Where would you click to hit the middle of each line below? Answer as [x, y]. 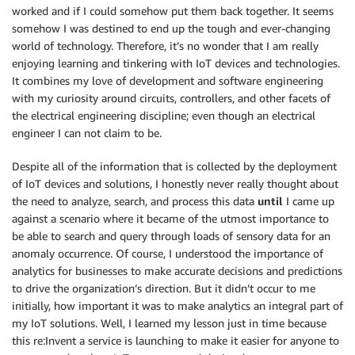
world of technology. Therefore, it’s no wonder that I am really [165, 46]
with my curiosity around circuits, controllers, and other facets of [171, 98]
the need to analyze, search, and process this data [135, 201]
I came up [309, 201]
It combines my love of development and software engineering [168, 80]
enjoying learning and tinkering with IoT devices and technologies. [176, 63]
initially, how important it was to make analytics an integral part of [177, 305]
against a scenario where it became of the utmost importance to [170, 218]
